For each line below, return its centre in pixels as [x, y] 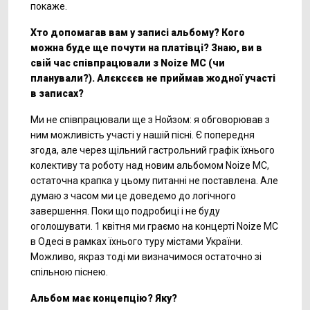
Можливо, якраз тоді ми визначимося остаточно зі [146, 257]
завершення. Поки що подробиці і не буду [125, 211]
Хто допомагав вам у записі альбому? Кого [138, 33]
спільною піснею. [69, 272]
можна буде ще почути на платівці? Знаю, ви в [146, 48]
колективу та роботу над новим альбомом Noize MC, [150, 165]
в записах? [57, 93]
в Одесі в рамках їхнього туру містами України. [137, 241]
